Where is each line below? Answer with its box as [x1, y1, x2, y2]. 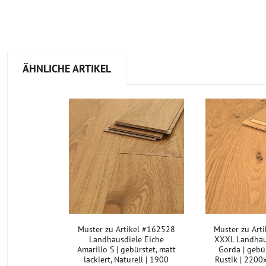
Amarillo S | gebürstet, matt [77, 244, 176, 255]
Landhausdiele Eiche [88, 234, 164, 245]
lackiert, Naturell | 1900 [84, 254, 169, 265]
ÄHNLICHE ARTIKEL [23, 61, 111, 75]
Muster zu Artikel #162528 [77, 224, 175, 235]
